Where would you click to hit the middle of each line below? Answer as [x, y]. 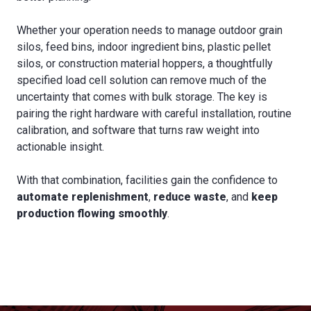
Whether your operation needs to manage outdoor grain [150, 30]
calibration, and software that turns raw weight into [138, 130]
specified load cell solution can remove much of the [142, 80]
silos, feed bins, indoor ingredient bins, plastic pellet [144, 47]
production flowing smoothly [92, 213]
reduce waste [190, 196]
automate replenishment [83, 196]
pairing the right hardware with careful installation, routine [154, 113]
